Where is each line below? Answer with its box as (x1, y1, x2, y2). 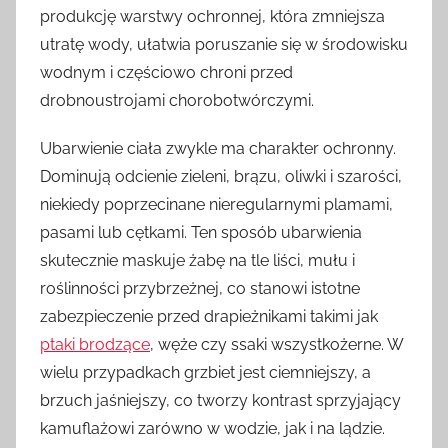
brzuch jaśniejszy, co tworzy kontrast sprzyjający (40, 391, 401, 411)
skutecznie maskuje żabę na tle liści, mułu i (40, 251, 355, 271)
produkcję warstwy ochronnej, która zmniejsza (40, 7, 385, 27)
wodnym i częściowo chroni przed (40, 63, 293, 83)
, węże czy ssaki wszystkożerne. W (150, 335, 403, 355)
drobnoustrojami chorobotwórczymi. (40, 91, 314, 111)
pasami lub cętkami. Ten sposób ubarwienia (40, 223, 362, 243)
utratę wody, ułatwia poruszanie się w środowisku (40, 35, 408, 55)
